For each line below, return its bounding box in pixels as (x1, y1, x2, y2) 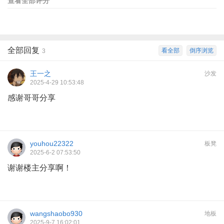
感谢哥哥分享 (7, 93, 55, 102)
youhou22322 (30, 139, 73, 147)
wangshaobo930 (30, 209, 82, 217)
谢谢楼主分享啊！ (7, 163, 71, 172)
